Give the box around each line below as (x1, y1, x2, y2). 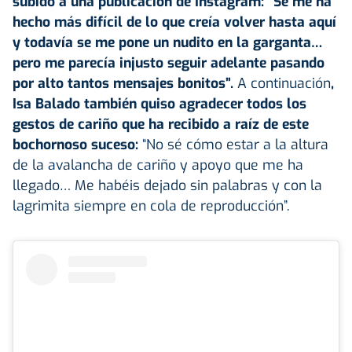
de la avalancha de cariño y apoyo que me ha (13, 155, 303, 174)
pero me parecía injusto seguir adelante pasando (13, 53, 324, 72)
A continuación (233, 73, 331, 93)
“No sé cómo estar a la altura (138, 134, 328, 154)
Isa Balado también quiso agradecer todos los (13, 93, 306, 113)
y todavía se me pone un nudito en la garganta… (13, 32, 322, 52)
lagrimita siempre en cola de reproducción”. (13, 196, 290, 215)
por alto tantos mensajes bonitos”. (13, 73, 233, 93)
